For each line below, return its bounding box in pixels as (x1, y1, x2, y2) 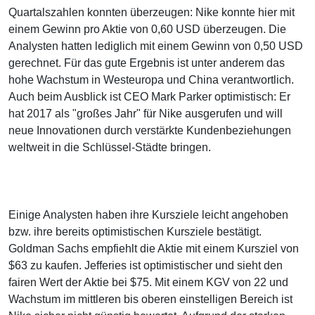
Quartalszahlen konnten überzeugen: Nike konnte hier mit (8, 6, 295, 19)
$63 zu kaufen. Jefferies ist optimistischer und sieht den (8, 259, 283, 272)
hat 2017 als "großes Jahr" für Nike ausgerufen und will (8, 108, 283, 120)
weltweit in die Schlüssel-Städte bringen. (8, 141, 211, 154)
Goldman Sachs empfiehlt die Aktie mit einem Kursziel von (8, 243, 299, 255)
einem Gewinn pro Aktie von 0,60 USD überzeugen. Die (8, 23, 286, 36)
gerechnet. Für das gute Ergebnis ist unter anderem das (8, 57, 285, 70)
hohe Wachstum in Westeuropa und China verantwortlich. (8, 74, 294, 86)
